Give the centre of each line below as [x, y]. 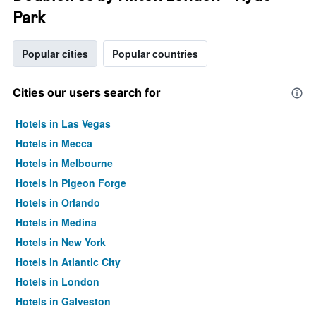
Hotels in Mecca [54, 143]
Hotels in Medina [56, 222]
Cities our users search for [87, 92]
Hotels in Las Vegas [63, 123]
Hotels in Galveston [63, 301]
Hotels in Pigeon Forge [71, 183]
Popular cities [55, 54]
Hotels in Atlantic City [68, 262]
